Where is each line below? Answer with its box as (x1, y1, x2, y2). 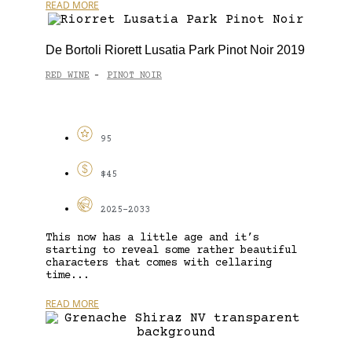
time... (46, 269, 90, 282)
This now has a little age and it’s (46, 231, 259, 244)
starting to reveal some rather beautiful (46, 244, 297, 257)
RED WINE (46, 71, 90, 82)
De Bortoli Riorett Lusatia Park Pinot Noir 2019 (46, 42, 305, 57)
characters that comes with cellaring (46, 256, 272, 269)
